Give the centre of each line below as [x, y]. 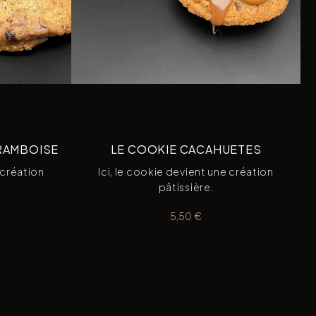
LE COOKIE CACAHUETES [186, 149]
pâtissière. [186, 187]
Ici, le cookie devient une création [186, 171]
